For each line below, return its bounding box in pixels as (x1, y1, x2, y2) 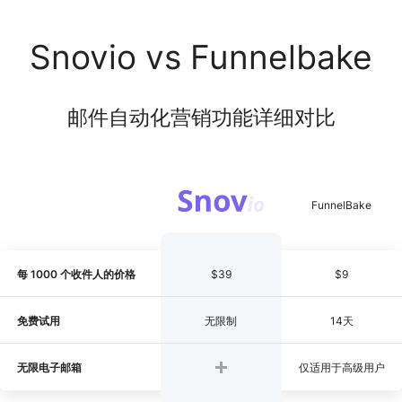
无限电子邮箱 (17, 360, 82, 374)
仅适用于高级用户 (298, 360, 385, 374)
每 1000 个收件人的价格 (17, 267, 135, 281)
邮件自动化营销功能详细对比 (66, 105, 336, 130)
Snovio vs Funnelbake (30, 37, 372, 77)
